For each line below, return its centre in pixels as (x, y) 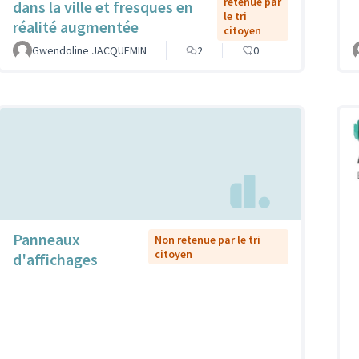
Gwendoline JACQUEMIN (89, 51)
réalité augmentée (76, 27)
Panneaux (46, 239)
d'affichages (55, 259)
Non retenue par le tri (208, 239)
